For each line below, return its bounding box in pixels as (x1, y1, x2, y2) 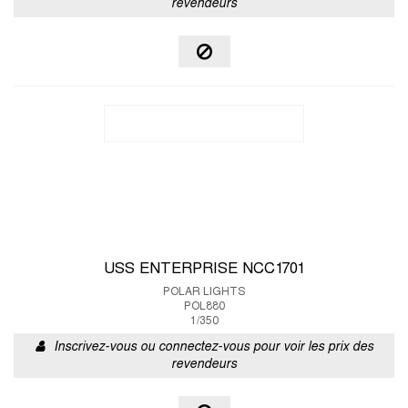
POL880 (183, 301, 225, 312)
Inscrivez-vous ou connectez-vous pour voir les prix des (53, 342, 373, 353)
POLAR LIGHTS (163, 287, 245, 298)
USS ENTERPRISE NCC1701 (103, 262, 305, 277)
